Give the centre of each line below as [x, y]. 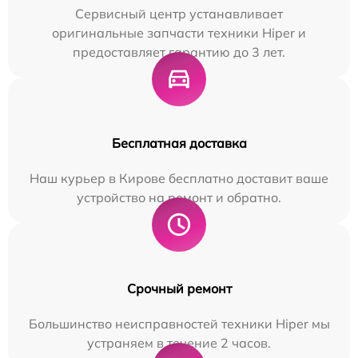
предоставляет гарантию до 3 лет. [179, 52]
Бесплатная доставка [179, 143]
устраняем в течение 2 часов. [179, 342]
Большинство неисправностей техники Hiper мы [179, 323]
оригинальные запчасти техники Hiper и [179, 32]
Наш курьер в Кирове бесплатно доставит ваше [179, 178]
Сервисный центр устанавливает [179, 13]
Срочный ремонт [179, 288]
